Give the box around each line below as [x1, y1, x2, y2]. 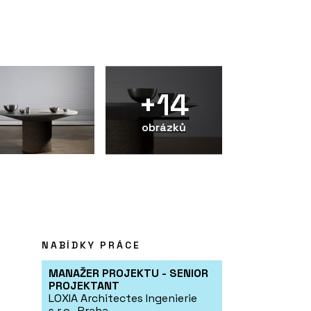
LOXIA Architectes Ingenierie [49, 291, 197, 306]
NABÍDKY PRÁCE [42, 239, 141, 252]
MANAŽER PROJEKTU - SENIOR [49, 266, 208, 281]
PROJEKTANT [49, 278, 119, 294]
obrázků [142, 119, 186, 135]
